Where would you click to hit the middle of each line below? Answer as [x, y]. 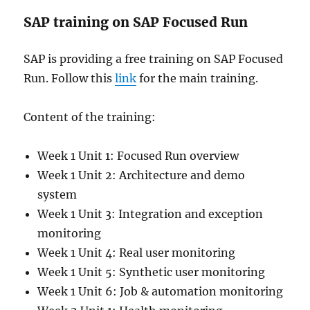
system [57, 195]
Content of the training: [90, 117]
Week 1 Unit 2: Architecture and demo [142, 175]
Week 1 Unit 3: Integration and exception [151, 214]
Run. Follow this [70, 79]
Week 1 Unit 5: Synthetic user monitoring [152, 272]
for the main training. [198, 79]
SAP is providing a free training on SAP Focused [154, 59]
